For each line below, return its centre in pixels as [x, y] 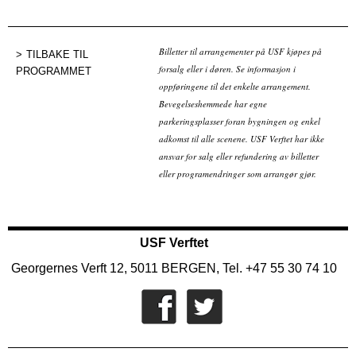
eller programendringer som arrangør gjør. [238, 174]
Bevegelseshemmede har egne [213, 104]
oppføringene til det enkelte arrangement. [235, 87]
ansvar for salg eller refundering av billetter [239, 157]
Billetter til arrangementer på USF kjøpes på [240, 52]
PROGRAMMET [54, 72]
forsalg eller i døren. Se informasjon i [227, 69]
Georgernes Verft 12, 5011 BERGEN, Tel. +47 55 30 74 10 [174, 269]
